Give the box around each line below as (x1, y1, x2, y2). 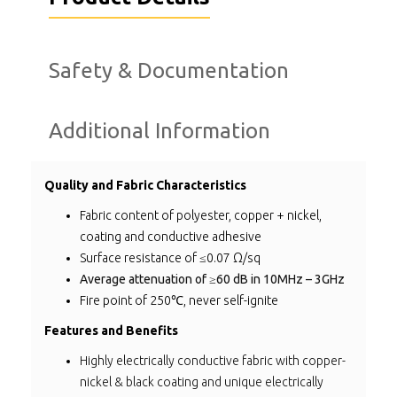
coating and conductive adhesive (80, 229, 261, 244)
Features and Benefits (44, 323, 178, 338)
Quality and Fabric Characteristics (44, 177, 246, 192)
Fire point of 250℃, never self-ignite (80, 292, 278, 307)
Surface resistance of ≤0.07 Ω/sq (80, 250, 261, 265)
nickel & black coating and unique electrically (80, 374, 323, 389)
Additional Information (49, 118, 270, 143)
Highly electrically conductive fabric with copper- (80, 353, 346, 368)
